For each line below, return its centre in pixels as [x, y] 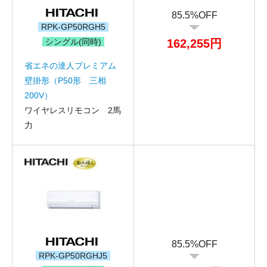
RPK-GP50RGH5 [73, 27]
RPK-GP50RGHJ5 [73, 255]
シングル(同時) [73, 41]
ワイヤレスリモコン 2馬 [73, 110]
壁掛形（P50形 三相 [65, 80]
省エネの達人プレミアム [70, 65]
